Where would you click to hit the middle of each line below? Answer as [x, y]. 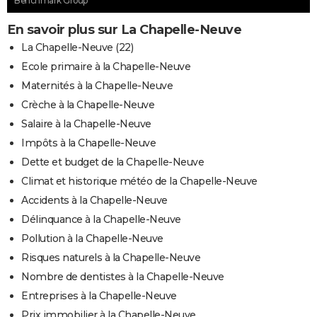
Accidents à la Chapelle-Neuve [94, 201]
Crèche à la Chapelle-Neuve [88, 105]
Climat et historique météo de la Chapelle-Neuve [139, 181]
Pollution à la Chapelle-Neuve [92, 239]
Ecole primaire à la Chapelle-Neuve [106, 67]
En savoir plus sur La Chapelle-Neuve [124, 30]
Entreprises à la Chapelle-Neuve [99, 296]
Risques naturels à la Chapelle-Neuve [111, 258]
